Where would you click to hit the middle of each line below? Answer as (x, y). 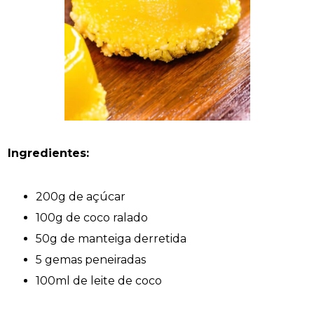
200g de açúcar (81, 196)
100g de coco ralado (92, 217)
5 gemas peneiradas (91, 259)
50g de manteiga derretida (111, 238)
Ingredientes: (49, 153)
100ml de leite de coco (99, 280)
